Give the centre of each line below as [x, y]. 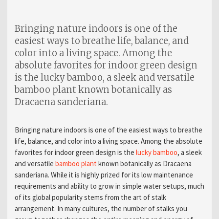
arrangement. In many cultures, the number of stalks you [101, 208]
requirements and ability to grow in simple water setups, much [109, 186]
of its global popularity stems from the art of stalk [90, 197]
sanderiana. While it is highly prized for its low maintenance [104, 175]
